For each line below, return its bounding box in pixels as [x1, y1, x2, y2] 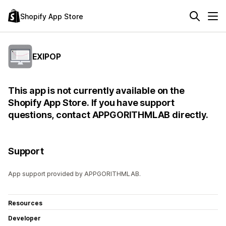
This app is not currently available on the [8, 85, 185, 96]
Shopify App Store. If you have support [8, 97, 175, 108]
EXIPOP [32, 51, 61, 62]
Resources [8, 199, 42, 207]
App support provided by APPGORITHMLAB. [8, 170, 141, 178]
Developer [8, 214, 41, 222]
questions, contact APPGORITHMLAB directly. [8, 109, 208, 120]
